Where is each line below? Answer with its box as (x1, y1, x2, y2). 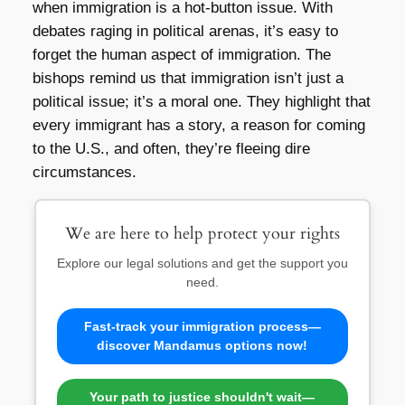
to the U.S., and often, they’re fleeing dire (32, 139, 310, 157)
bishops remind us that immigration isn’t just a (32, 69, 344, 87)
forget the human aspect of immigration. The (32, 45, 331, 63)
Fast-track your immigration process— (83, 319, 321, 334)
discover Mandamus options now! (97, 338, 308, 353)
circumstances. (32, 163, 137, 181)
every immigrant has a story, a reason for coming (32, 116, 365, 134)
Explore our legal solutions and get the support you (56, 256, 348, 271)
